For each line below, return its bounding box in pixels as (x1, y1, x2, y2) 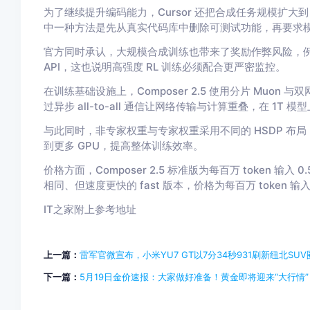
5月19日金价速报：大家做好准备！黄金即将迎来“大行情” (79, 271, 309, 283)
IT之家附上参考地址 (43, 203, 136, 216)
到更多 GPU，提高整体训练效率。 (43, 139, 203, 152)
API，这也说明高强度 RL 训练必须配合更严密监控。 (43, 60, 286, 73)
